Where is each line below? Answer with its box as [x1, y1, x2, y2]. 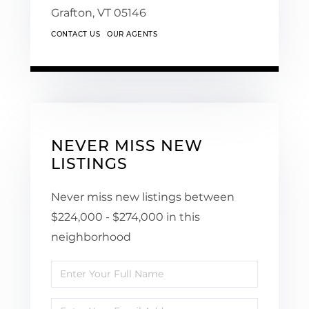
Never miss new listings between [51, 190, 235, 203]
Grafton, [51, 6, 97, 19]
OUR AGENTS [107, 29, 157, 39]
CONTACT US [51, 29, 100, 39]
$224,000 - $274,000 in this [51, 210, 200, 223]
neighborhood [51, 230, 131, 243]
